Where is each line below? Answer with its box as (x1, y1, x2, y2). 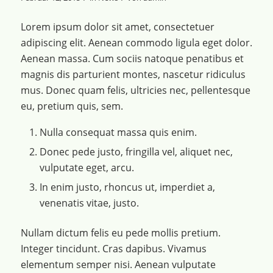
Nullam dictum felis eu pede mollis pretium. (20, 225, 221, 239)
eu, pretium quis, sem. (20, 99, 123, 113)
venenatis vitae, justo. (39, 196, 139, 210)
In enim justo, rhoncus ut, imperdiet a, (39, 180, 215, 194)
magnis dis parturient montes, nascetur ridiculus (20, 68, 246, 82)
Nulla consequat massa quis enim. (39, 125, 197, 139)
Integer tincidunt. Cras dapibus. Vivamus (20, 241, 207, 255)
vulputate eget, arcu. (39, 160, 134, 174)
